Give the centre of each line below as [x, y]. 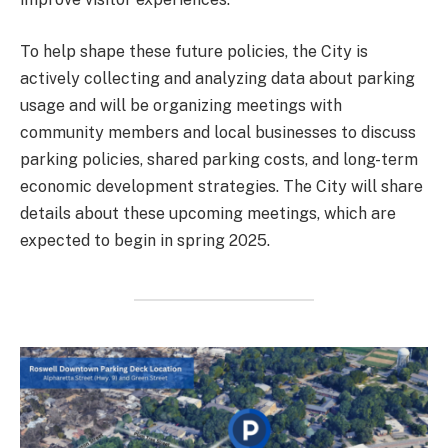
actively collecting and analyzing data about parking [217, 79]
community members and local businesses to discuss [218, 133]
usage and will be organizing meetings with [181, 106]
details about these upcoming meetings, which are [208, 214]
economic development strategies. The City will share [221, 187]
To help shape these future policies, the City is [194, 52]
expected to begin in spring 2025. [145, 241]
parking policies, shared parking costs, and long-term [219, 160]
